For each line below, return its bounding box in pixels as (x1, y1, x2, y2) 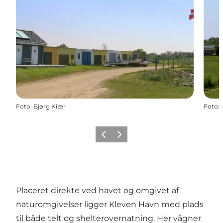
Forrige (97, 133, 119, 141)
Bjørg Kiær (33, 102, 66, 110)
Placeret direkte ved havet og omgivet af (16, 185, 179, 195)
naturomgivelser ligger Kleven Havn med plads (16, 199, 204, 209)
